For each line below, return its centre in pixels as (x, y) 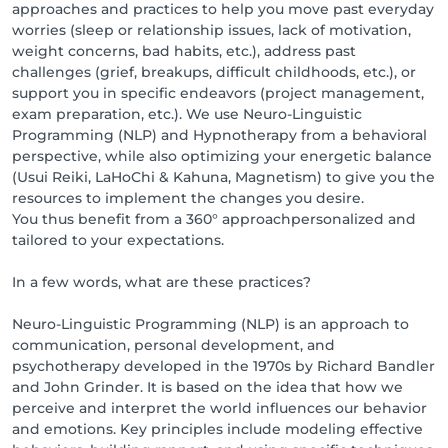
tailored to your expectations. (118, 240)
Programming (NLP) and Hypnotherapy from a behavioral (219, 135)
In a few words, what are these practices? (161, 282)
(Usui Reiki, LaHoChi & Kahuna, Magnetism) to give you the (223, 177)
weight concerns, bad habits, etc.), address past (184, 51)
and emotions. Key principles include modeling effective (217, 429)
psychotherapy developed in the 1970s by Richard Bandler (223, 366)
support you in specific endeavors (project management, (218, 93)
